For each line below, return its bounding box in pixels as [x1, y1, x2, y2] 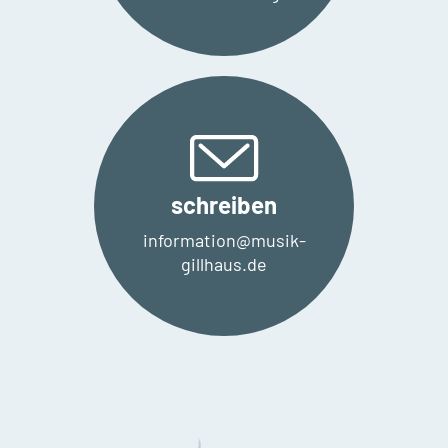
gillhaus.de [181, 252, 267, 275]
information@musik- [142, 228, 306, 251]
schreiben [171, 189, 277, 219]
